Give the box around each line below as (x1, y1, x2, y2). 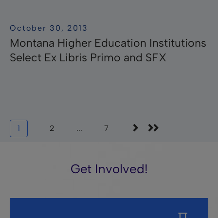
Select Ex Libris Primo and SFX (10, 50, 166, 64)
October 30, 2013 (10, 23, 88, 33)
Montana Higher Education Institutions (10, 36, 206, 50)
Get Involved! (70, 161, 148, 177)
